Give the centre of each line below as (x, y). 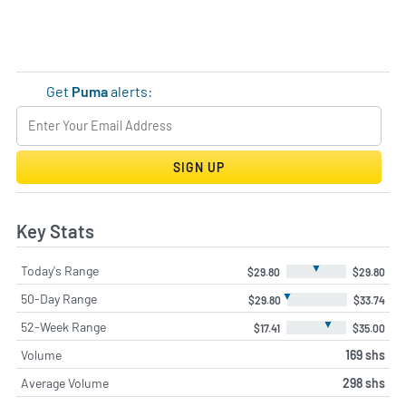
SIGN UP (199, 167)
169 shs (365, 355)
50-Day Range (59, 299)
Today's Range (60, 271)
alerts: (130, 92)
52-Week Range (63, 327)
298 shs (364, 383)
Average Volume (65, 383)
